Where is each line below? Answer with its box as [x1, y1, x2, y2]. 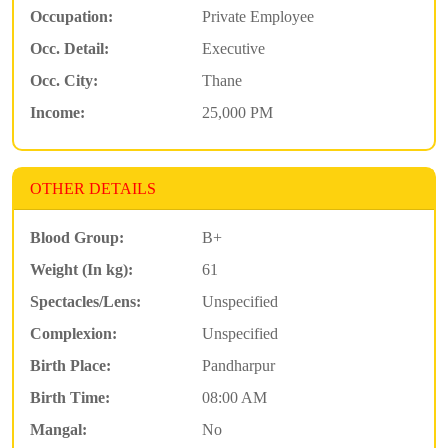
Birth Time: [30, 388, 110, 406]
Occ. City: [30, 71, 98, 89]
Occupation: [30, 7, 113, 25]
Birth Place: [30, 356, 111, 374]
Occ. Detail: [30, 39, 109, 57]
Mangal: [30, 420, 87, 438]
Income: [30, 103, 85, 121]
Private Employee [201, 7, 314, 25]
